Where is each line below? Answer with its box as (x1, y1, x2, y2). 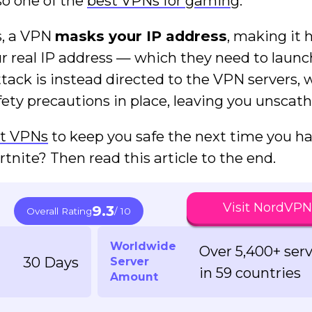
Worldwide (109, 240, 176, 253)
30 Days (22, 253, 79, 271)
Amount (109, 270, 158, 284)
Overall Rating (26, 205, 92, 217)
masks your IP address (55, 26, 228, 45)
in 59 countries (199, 264, 302, 282)
